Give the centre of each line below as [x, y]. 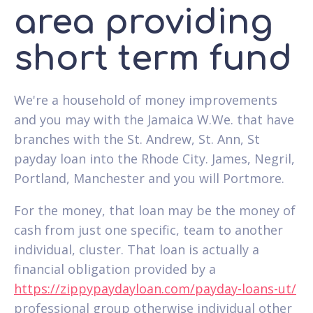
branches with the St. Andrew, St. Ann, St [137, 139]
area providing [144, 22]
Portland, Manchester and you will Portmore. [149, 178]
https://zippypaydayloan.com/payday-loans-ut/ [155, 288]
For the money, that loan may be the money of [155, 210]
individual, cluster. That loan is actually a [137, 249]
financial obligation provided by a [115, 269]
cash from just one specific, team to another [148, 230]
